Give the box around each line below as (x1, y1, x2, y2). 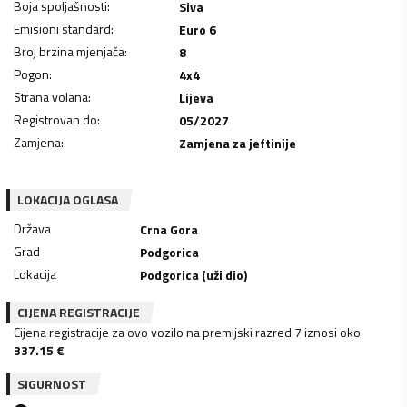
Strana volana (14, 86, 88, 106)
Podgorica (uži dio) (140, 264, 248, 284)
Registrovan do (14, 109, 97, 129)
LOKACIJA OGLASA (17, 189, 118, 209)
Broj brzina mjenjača (14, 41, 124, 61)
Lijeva (178, 87, 213, 107)
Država (14, 218, 51, 238)
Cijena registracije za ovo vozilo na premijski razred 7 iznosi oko (14, 322, 361, 342)
